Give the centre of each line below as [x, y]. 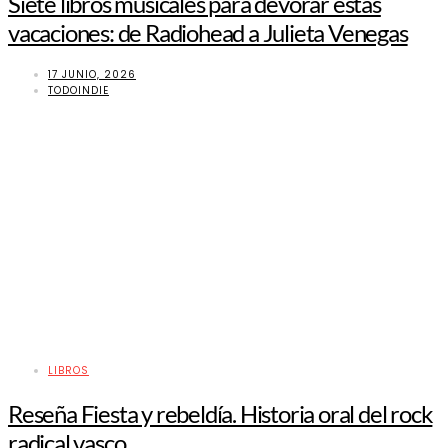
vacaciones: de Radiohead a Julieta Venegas [208, 32]
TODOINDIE [78, 90]
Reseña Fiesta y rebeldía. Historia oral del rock [220, 413]
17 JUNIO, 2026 [92, 74]
